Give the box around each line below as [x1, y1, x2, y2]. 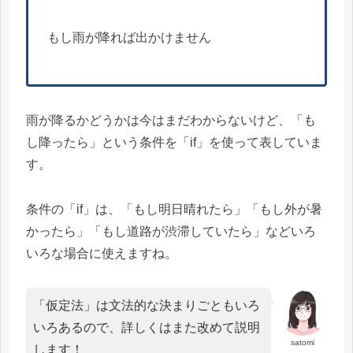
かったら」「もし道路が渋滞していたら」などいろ [26, 224, 316, 238]
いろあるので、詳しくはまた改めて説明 [33, 320, 260, 334]
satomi [291, 337, 315, 347]
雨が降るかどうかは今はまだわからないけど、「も [26, 113, 316, 127]
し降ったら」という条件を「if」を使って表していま [26, 135, 322, 149]
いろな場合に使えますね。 [26, 246, 177, 260]
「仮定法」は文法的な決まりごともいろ [33, 298, 260, 312]
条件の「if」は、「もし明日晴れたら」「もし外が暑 [26, 202, 322, 216]
